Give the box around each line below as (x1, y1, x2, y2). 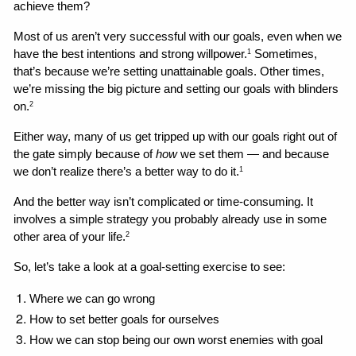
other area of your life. (14, 230, 126, 243)
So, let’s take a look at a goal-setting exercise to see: (14, 260, 286, 273)
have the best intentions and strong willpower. (14, 47, 248, 60)
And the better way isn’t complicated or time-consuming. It (14, 195, 314, 208)
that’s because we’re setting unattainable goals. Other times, (14, 64, 325, 78)
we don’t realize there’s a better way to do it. (14, 164, 240, 178)
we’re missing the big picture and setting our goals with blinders (14, 82, 339, 95)
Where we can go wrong (29, 292, 159, 305)
